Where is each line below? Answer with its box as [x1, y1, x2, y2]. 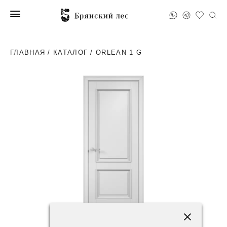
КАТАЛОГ [53, 49, 88, 56]
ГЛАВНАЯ [10, 49, 46, 56]
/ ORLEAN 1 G [88, 49, 142, 56]
